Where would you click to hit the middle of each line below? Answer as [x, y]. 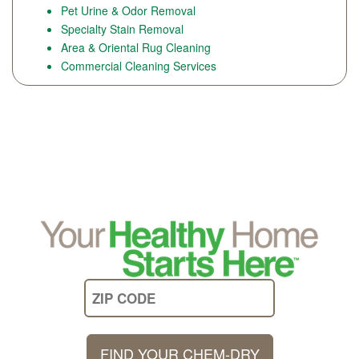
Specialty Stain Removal [122, 28]
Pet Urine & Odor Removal [128, 10]
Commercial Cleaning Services [139, 65]
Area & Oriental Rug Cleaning [136, 47]
